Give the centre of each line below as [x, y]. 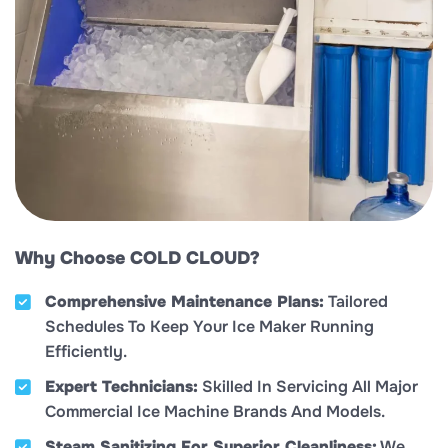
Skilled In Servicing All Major [308, 387]
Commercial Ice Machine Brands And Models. [215, 412]
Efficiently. [86, 352]
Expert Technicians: [121, 387]
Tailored [356, 302]
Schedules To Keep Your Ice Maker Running [209, 327]
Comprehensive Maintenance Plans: [184, 302]
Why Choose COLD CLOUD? [137, 258]
